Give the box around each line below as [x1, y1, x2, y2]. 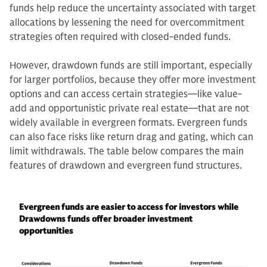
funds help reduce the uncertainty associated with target [10, 2, 256, 15]
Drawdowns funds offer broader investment [19, 214, 193, 225]
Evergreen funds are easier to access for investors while [19, 202, 238, 213]
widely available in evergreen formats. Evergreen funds [10, 117, 247, 129]
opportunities [19, 226, 73, 237]
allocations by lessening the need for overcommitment [10, 17, 244, 29]
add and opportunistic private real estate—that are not [10, 103, 249, 115]
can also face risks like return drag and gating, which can [10, 131, 253, 144]
